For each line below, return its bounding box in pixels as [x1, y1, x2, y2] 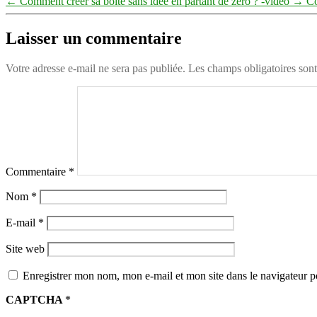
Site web [6, 242, 45, 255]
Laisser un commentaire [6, 28, 182, 47]
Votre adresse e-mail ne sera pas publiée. [6, 62, 185, 74]
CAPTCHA [6, 293, 65, 306]
